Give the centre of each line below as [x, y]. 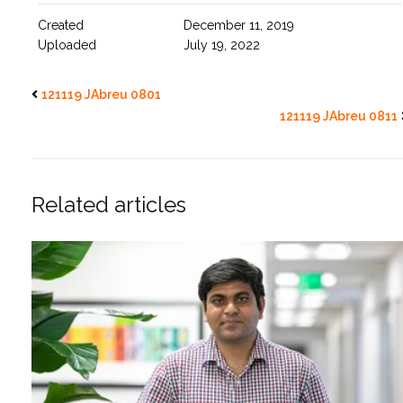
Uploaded [67, 45]
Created [61, 25]
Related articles [109, 204]
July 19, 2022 [221, 45]
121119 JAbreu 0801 [101, 94]
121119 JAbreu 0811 [339, 116]
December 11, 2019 [238, 25]
